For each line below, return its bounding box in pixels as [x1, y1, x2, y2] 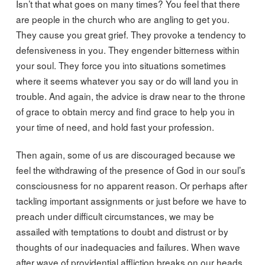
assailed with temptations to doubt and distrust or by [15, 224, 228, 238]
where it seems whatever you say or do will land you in [15, 74, 238, 88]
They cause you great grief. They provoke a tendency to [15, 28, 246, 41]
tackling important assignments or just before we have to [15, 193, 247, 207]
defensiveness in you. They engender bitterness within [15, 43, 240, 57]
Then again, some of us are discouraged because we [15, 147, 235, 161]
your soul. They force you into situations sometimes [15, 59, 226, 72]
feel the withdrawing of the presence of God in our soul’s [15, 163, 245, 176]
